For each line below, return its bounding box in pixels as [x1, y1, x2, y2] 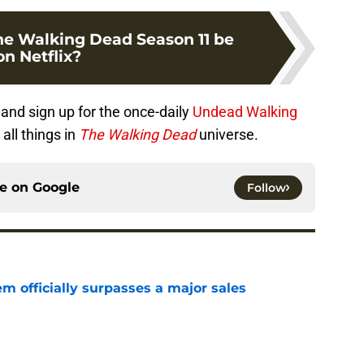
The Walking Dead [79, 126, 196, 144]
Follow [247, 180, 286, 196]
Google [32, 180, 80, 196]
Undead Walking [193, 103, 297, 121]
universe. [196, 126, 258, 144]
